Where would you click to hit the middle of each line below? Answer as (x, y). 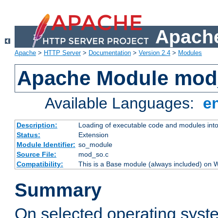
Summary (58, 190)
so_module (95, 145)
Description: (37, 125)
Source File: (36, 154)
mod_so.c (93, 154)
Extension (93, 135)
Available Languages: (122, 103)
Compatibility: (40, 164)
